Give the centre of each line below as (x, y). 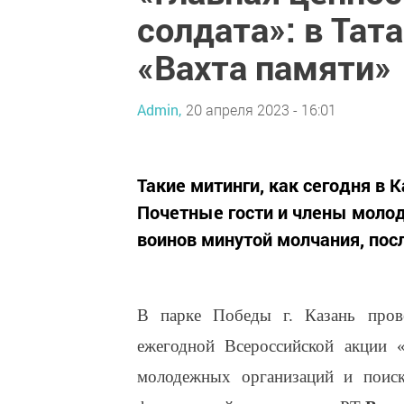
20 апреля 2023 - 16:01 (261, 109)
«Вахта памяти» (264, 67)
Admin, (159, 109)
